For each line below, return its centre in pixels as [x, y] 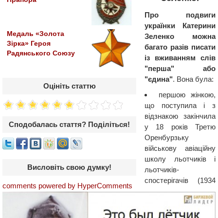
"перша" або [180, 68]
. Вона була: [193, 79]
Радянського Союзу [41, 54]
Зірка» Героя [29, 44]
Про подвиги [180, 15]
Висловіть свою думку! [69, 167]
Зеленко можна [180, 36]
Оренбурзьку [167, 137]
